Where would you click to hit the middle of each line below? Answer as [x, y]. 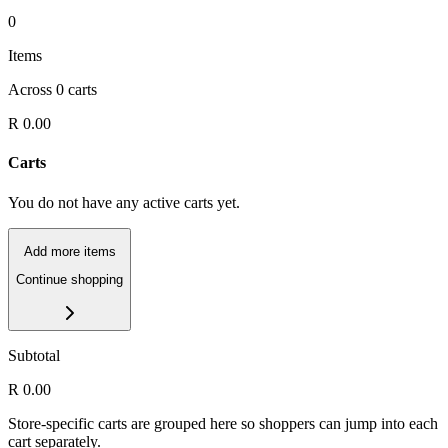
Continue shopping [69, 280]
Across [32, 90]
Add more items [69, 251]
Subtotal [34, 355]
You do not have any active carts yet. [124, 202]
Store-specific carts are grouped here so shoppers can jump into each [223, 423]
